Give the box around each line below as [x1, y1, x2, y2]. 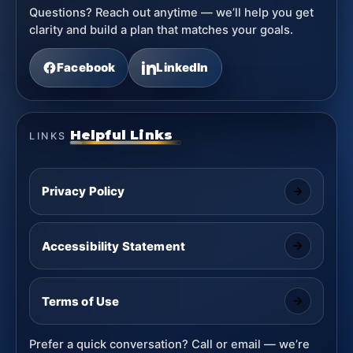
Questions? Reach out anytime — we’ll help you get [29, 5, 314, 20]
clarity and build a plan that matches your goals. [29, 22, 294, 37]
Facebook [57, 60, 116, 76]
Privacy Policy [41, 184, 125, 199]
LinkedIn [156, 60, 209, 76]
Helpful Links [69, 126, 173, 143]
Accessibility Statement [41, 238, 185, 254]
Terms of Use [41, 293, 120, 309]
